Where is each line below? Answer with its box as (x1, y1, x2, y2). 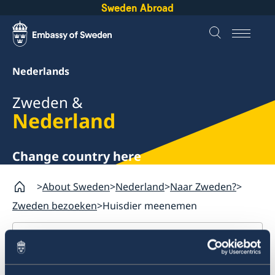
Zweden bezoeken (12, 198, 97, 212)
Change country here (12, 147, 141, 165)
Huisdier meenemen (103, 198, 197, 212)
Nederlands (12, 64, 69, 78)
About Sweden (42, 179, 110, 193)
